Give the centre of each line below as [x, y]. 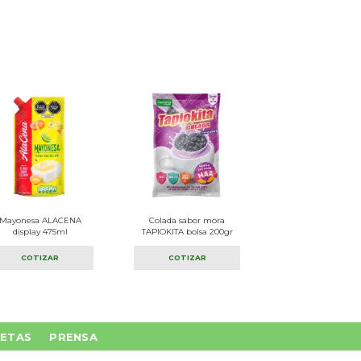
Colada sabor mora [187, 220]
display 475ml [40, 231]
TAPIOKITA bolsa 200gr [187, 231]
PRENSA [74, 337]
